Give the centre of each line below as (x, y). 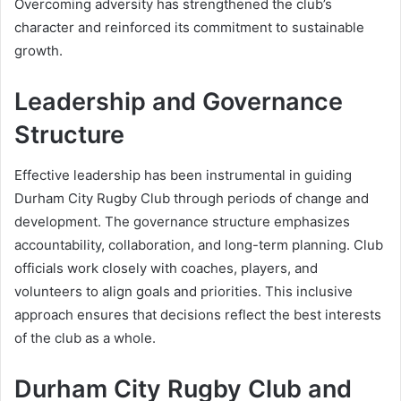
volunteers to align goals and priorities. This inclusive (183, 291)
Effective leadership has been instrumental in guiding (183, 175)
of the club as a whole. (85, 337)
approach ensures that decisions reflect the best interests (198, 314)
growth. (38, 51)
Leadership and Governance (179, 102)
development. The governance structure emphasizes (182, 221)
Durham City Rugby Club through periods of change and (192, 198)
